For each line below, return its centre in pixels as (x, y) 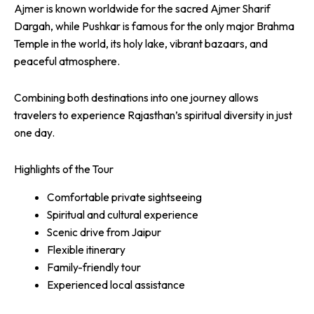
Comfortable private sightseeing (124, 197)
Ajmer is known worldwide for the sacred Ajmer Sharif (142, 9)
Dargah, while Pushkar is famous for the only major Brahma (154, 26)
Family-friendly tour (94, 267)
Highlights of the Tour (64, 169)
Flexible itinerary (86, 250)
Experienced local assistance (116, 285)
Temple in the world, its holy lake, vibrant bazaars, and (141, 44)
